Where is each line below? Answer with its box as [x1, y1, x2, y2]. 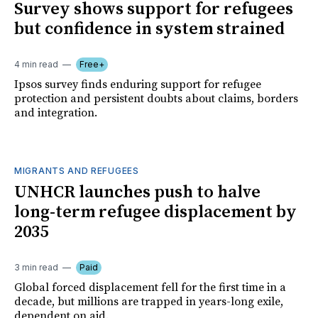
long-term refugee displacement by [14, 201, 297, 223]
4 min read [14, 58, 58, 70]
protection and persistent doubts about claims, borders [14, 91, 298, 106]
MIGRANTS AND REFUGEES [14, 165, 139, 176]
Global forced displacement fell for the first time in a [14, 280, 286, 295]
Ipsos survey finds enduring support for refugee [14, 77, 261, 92]
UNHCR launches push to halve [14, 181, 261, 203]
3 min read [14, 261, 58, 273]
